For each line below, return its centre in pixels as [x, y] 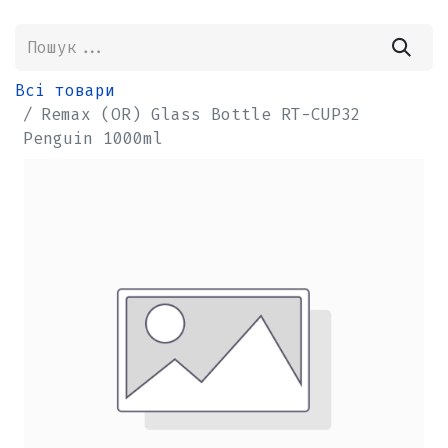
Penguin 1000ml [93, 139]
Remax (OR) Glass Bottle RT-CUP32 [201, 115]
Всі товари [65, 91]
